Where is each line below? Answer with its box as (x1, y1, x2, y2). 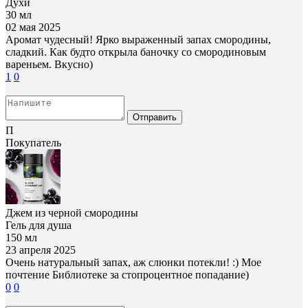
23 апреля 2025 (5, 243, 76, 256)
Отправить (133, 111, 177, 122)
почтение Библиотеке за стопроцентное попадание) (5, 268, 249, 280)
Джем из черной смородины (5, 206, 138, 219)
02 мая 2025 (5, 21, 60, 33)
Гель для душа (5, 219, 71, 231)
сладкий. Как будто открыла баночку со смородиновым (5, 45, 266, 58)
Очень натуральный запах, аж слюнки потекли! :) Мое (5, 256, 261, 268)
